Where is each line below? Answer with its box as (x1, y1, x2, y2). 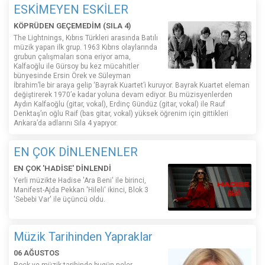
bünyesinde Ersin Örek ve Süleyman (14, 72, 131, 80)
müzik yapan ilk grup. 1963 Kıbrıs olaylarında (14, 43, 157, 52)
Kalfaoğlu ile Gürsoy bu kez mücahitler (14, 62, 139, 71)
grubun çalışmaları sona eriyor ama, (14, 53, 131, 62)
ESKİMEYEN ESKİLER (14, 2, 128, 17)
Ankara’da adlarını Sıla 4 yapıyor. (14, 119, 118, 128)
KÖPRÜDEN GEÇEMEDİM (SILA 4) (14, 21, 131, 31)
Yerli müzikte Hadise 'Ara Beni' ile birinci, (14, 176, 146, 185)
